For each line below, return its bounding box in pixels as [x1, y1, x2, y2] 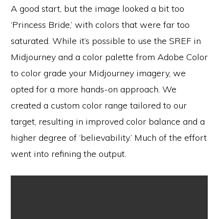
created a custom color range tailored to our [11, 100, 187, 111]
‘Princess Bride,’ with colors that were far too [11, 19, 190, 31]
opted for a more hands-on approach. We [11, 84, 177, 95]
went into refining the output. [11, 148, 127, 160]
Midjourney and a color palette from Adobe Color [11, 51, 208, 63]
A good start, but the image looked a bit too [11, 3, 185, 15]
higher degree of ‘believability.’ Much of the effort [11, 132, 207, 144]
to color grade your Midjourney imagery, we [11, 67, 186, 79]
